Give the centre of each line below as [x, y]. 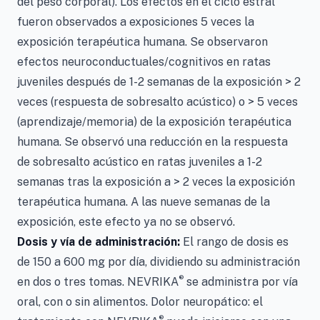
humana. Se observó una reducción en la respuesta [152, 141]
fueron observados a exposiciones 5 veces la [136, 21]
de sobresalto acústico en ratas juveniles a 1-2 [140, 161]
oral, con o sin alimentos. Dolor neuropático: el [140, 301]
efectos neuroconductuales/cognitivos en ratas [144, 61]
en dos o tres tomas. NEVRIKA [98, 281]
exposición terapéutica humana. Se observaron [142, 41]
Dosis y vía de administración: [100, 241]
